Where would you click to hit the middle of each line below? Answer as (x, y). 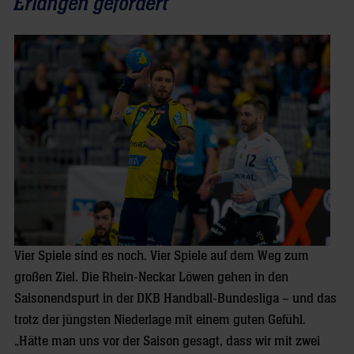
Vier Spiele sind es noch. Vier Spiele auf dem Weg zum (162, 256)
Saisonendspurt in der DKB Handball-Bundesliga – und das (175, 299)
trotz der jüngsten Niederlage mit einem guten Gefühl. (160, 320)
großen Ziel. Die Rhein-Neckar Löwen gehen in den (151, 277)
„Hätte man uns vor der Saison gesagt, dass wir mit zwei (167, 341)
